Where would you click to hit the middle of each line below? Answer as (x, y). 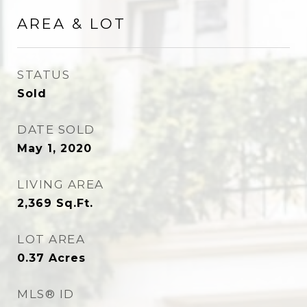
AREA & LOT (72, 24)
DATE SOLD (56, 130)
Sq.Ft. (75, 203)
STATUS (44, 75)
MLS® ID (46, 294)
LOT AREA (51, 239)
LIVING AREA (61, 184)
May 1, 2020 (54, 148)
